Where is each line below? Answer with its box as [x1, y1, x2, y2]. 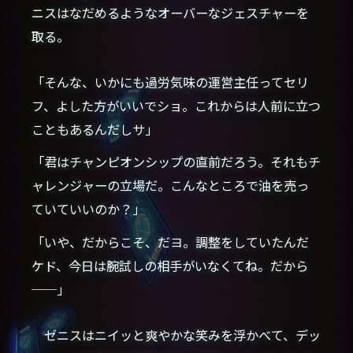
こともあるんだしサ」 [32, 120, 158, 139]
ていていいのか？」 [32, 199, 146, 219]
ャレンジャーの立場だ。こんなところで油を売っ [32, 176, 310, 195]
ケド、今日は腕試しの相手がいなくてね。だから [32, 255, 309, 275]
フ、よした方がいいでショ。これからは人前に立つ [32, 96, 321, 116]
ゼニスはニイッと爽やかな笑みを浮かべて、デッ [32, 325, 321, 344]
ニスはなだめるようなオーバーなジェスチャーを [32, 3, 310, 23]
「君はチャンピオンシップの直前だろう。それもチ [32, 152, 321, 172]
